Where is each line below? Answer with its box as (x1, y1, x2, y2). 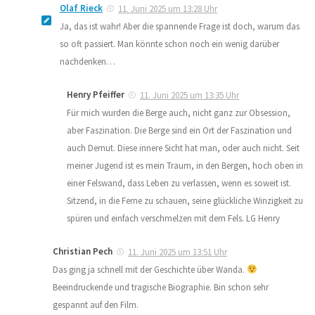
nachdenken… (60, 55, 115, 67)
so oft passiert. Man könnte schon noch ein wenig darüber (60, 37, 279, 50)
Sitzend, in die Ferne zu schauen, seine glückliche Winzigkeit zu (67, 194, 303, 207)
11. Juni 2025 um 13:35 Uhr (140, 89, 239, 101)
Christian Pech (53, 245, 112, 257)
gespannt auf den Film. (53, 298, 139, 311)
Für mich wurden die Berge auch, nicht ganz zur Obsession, (67, 106, 290, 119)
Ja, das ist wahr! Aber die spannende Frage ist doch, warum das (60, 20, 300, 32)
